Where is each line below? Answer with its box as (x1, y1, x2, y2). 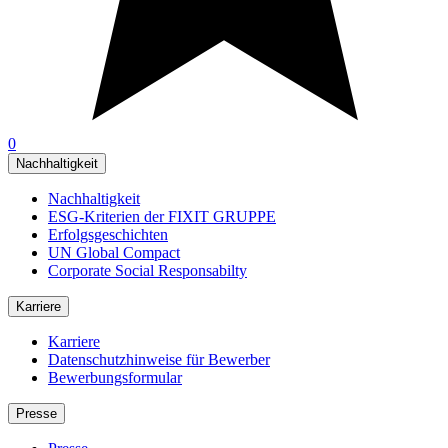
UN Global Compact (48, 243, 180, 261)
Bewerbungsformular (48, 368, 182, 386)
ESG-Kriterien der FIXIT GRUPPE (48, 207, 276, 225)
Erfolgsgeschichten (48, 225, 168, 243)
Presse (16, 405, 57, 421)
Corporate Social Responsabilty (48, 261, 247, 279)
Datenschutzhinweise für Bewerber (48, 350, 270, 368)
